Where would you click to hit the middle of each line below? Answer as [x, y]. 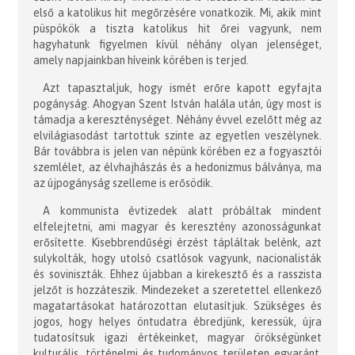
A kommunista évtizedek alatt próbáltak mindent [182, 210]
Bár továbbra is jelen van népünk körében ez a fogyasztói [177, 151]
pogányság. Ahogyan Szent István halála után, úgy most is [177, 103]
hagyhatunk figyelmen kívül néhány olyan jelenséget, [177, 44]
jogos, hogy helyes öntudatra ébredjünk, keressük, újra [177, 321]
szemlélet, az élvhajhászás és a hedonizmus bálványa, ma [177, 167]
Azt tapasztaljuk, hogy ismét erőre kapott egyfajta [182, 88]
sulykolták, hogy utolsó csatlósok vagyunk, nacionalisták [177, 258]
